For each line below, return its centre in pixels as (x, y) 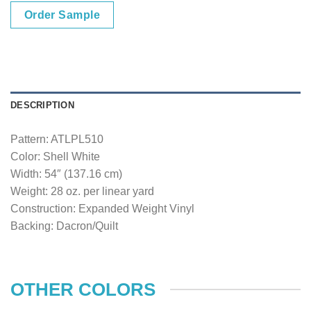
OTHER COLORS (83, 289)
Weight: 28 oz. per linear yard (82, 192)
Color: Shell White (55, 157)
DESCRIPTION (42, 106)
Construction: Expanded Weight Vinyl (102, 209)
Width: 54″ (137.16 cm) (66, 174)
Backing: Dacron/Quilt (64, 226)
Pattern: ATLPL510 (57, 140)
